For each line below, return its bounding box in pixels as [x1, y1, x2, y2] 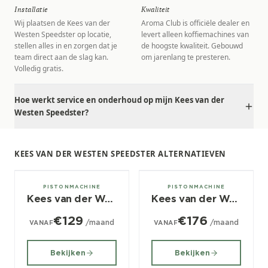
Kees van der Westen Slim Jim [229, 193, 238, 205]
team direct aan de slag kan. [14, 52, 108, 62]
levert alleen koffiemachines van [141, 29, 249, 39]
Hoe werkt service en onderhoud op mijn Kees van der [14, 95, 224, 105]
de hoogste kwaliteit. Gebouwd [141, 41, 243, 51]
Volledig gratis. [14, 63, 63, 74]
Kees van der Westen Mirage [105, 193, 114, 205]
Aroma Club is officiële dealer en [141, 18, 249, 28]
